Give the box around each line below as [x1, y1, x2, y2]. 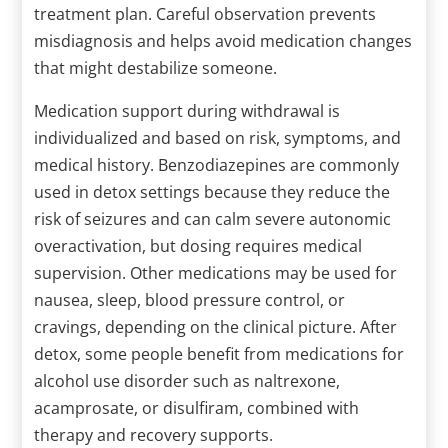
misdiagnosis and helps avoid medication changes [34, 29, 413, 52]
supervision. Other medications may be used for [34, 261, 398, 284]
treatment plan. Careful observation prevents [34, 2, 377, 25]
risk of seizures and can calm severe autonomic [34, 207, 392, 230]
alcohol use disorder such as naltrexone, [34, 369, 341, 392]
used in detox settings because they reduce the [34, 180, 391, 203]
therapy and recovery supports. [34, 423, 274, 446]
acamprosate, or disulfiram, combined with [34, 396, 360, 419]
